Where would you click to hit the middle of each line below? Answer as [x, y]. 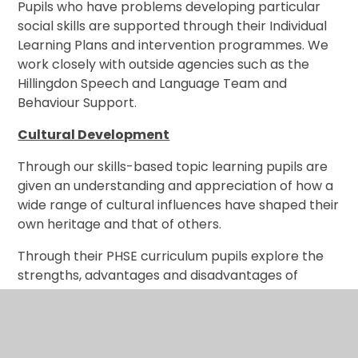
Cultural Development [94, 134]
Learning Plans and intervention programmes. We [173, 45]
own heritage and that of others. [120, 224]
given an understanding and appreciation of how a [176, 185]
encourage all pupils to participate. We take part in [178, 345]
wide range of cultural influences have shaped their [179, 205]
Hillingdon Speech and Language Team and [153, 83]
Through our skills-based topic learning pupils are [173, 166]
